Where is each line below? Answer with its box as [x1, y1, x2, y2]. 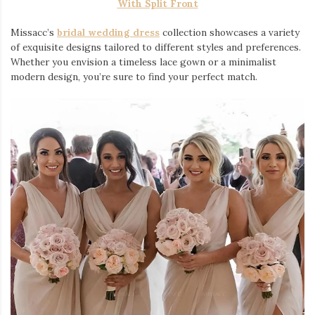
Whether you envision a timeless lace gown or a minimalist [11, 56, 276, 69]
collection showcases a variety [160, 26, 300, 39]
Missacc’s [11, 26, 57, 39]
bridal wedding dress [57, 26, 160, 39]
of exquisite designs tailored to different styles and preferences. [11, 41, 301, 54]
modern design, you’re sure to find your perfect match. [11, 70, 257, 84]
